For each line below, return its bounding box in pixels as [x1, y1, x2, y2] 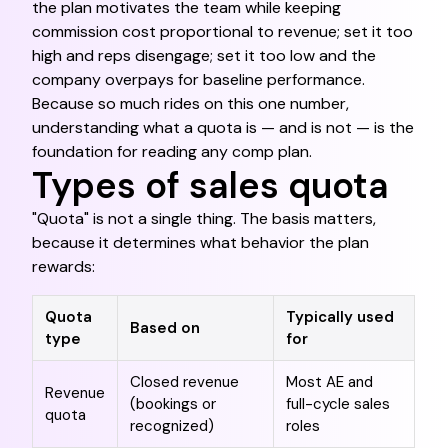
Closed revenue [130, 372, 240, 392]
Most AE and [286, 372, 374, 392]
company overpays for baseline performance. [32, 69, 366, 90]
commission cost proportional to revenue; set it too [32, 21, 414, 42]
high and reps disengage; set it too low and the [32, 45, 377, 66]
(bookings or [130, 394, 217, 414]
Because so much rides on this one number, [32, 93, 350, 114]
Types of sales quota [32, 162, 390, 209]
